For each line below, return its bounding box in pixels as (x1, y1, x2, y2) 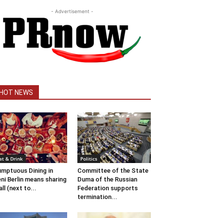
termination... (77, 193, 117, 201)
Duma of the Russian (77, 176, 137, 183)
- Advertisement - (51, 8, 93, 15)
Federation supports (77, 184, 138, 192)
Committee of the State (77, 167, 148, 175)
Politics (80, 155, 97, 163)
